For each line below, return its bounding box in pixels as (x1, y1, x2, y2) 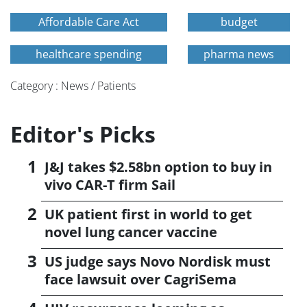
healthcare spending (36, 47, 142, 62)
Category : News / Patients (10, 78, 136, 94)
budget (220, 14, 258, 30)
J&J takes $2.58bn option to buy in (45, 158, 272, 177)
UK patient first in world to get (45, 205, 252, 224)
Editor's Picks (10, 119, 156, 149)
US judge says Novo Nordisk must (45, 252, 271, 271)
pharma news (204, 47, 274, 62)
